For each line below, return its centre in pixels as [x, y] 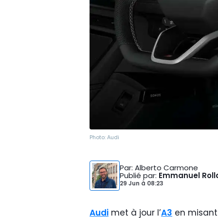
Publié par [137, 175]
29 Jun [130, 183]
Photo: [98, 137]
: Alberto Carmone [165, 168]
